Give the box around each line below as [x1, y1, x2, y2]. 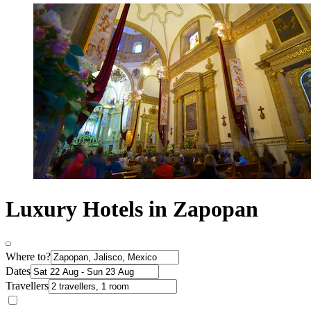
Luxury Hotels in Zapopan [6, 196, 258, 222]
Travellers [6, 279, 49, 292]
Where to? [6, 250, 51, 262]
